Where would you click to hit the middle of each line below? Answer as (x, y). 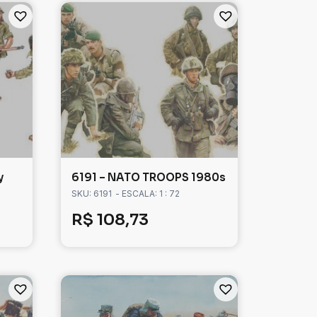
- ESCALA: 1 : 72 (148, 194)
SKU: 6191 (92, 194)
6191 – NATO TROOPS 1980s (149, 178)
